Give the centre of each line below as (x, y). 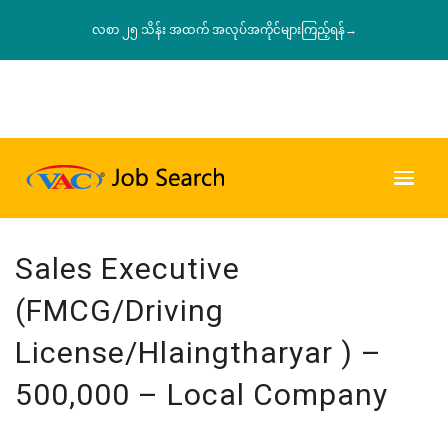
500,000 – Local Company (201, 394)
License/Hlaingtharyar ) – (198, 352)
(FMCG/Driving (119, 310)
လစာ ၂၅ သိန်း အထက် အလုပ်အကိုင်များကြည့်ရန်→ (224, 30)
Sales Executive (127, 268)
